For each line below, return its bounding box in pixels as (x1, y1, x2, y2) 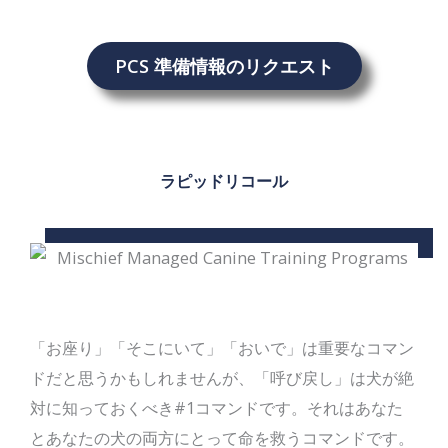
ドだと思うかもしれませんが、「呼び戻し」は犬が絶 (30, 365, 414, 389)
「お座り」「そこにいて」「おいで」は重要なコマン (30, 335, 414, 359)
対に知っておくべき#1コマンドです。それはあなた (30, 395, 403, 419)
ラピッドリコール (160, 169, 288, 193)
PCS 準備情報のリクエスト (114, 54, 334, 79)
